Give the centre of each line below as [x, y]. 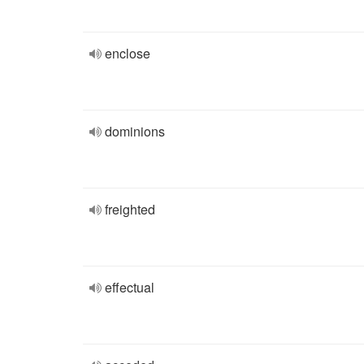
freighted [130, 209]
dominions [135, 131]
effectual [130, 287]
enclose [128, 53]
